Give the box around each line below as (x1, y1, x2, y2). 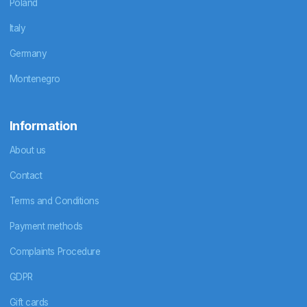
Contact (9, 170, 42, 182)
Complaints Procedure (9, 246, 101, 258)
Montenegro (9, 73, 60, 84)
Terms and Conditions (9, 195, 99, 207)
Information (9, 118, 77, 133)
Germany (9, 47, 47, 59)
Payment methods (9, 221, 83, 232)
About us (9, 145, 46, 156)
